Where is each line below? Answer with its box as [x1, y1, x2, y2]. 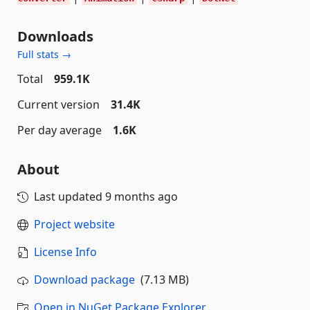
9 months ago [105, 189, 178, 205]
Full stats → [17, 48, 71, 62]
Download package [34, 272, 135, 288]
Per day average [17, 122, 102, 138]
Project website [34, 217, 115, 232]
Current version [17, 97, 100, 113]
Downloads [17, 27, 93, 46]
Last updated [34, 189, 105, 205]
